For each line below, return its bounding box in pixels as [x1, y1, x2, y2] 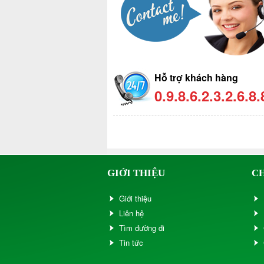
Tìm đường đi [119, 222, 164, 233]
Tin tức [119, 236, 143, 248]
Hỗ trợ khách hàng [154, 70, 238, 84]
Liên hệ [119, 207, 144, 219]
